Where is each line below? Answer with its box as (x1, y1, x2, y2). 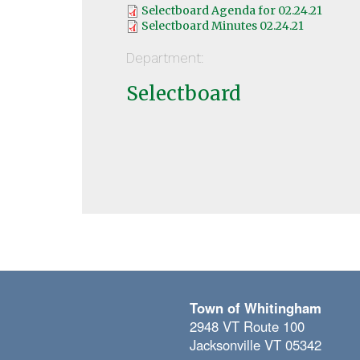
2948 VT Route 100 (189, 317, 305, 337)
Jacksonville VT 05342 (189, 335, 321, 355)
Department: (126, 50, 204, 67)
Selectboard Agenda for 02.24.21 (141, 3, 322, 18)
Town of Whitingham (189, 298, 321, 318)
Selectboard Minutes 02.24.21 (141, 18, 304, 34)
